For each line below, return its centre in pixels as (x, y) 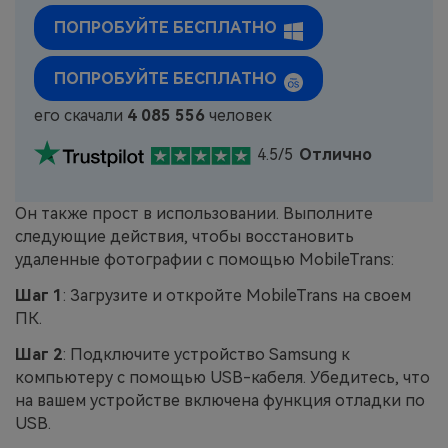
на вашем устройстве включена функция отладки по (220, 400)
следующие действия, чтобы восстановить (184, 236)
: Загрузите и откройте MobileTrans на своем (237, 295)
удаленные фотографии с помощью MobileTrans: (204, 259)
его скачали (81, 116)
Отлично (336, 155)
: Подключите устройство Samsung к (206, 354)
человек (239, 116)
